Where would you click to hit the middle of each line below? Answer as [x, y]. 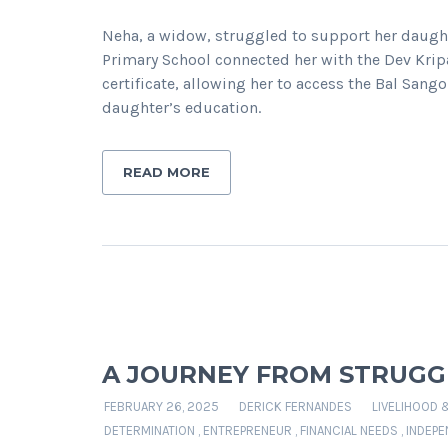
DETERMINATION [149, 430]
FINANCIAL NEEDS [349, 430]
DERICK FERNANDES [295, 406]
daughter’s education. [181, 107]
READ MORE [166, 172]
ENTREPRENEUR [247, 430]
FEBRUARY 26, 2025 [161, 406]
